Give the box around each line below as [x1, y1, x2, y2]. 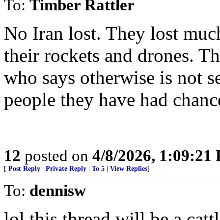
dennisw [29, 181, 86, 199]
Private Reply [46, 165, 86, 172]
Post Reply [8, 165, 40, 172]
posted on [21, 146, 92, 165]
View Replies [110, 165, 147, 172]
